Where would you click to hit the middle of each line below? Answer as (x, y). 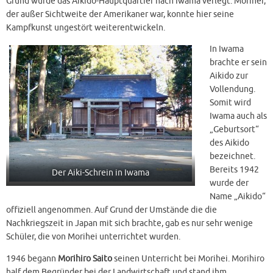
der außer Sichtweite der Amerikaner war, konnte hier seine (120, 14)
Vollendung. (232, 89)
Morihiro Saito (85, 258)
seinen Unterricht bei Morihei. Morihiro (188, 258)
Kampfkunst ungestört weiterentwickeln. (86, 27)
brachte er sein (238, 62)
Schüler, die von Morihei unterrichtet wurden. (93, 237)
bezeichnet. (232, 156)
